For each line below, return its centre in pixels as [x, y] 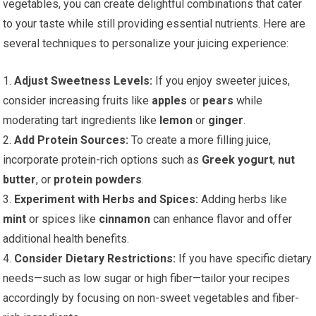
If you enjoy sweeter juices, [221, 81]
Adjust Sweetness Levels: [84, 81]
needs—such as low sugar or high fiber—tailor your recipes [147, 279]
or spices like [63, 219]
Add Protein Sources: [72, 140]
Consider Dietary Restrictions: [95, 259]
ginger [226, 121]
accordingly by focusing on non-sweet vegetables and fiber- [151, 298]
